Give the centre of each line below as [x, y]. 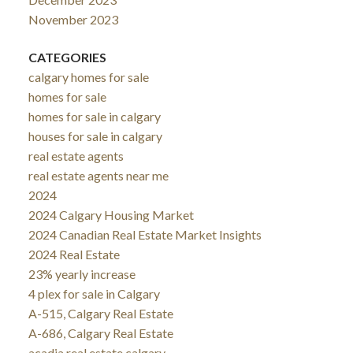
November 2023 [73, 20]
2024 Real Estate [74, 254]
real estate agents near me [98, 175]
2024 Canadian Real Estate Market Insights [145, 234]
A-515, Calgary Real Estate [100, 313]
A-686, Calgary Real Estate [100, 333]
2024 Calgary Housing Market [111, 214]
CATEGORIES [67, 57]
